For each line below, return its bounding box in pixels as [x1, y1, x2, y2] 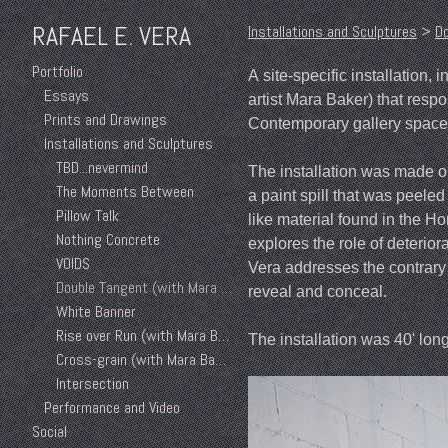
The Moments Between [56, 181, 194, 203]
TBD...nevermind [56, 157, 148, 179]
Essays [44, 85, 89, 107]
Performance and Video [44, 397, 180, 419]
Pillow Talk [56, 205, 119, 227]
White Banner [56, 301, 136, 323]
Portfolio [32, 61, 83, 83]
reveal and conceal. [248, 283, 387, 300]
